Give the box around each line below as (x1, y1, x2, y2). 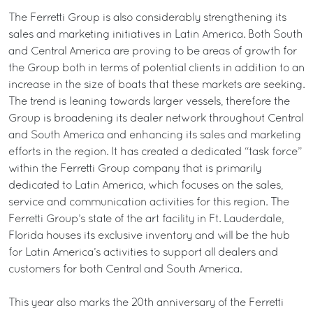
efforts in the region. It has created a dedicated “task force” (8, 147, 302, 157)
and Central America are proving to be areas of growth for (8, 47, 297, 57)
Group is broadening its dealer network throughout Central (8, 114, 303, 124)
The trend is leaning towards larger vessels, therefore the (8, 97, 290, 107)
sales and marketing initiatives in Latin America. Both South (8, 30, 303, 40)
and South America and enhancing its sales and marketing (8, 131, 301, 140)
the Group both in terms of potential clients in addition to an (8, 64, 305, 73)
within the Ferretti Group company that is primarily (8, 164, 261, 174)
